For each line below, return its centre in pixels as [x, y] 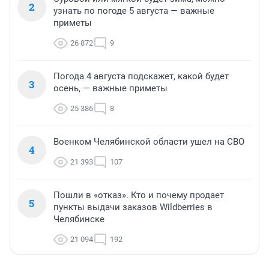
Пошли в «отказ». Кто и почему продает [139, 195]
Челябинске [79, 219]
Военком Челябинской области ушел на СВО [149, 142]
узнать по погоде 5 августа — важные [134, 11]
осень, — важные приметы [110, 89]
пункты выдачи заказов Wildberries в [133, 207]
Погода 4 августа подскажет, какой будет [141, 77]
